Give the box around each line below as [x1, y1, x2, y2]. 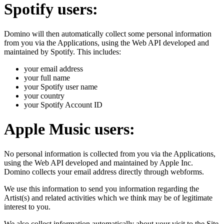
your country [24, 91, 64, 100]
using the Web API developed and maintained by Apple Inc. [4, 158, 193, 167]
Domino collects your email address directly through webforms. [4, 167, 204, 176]
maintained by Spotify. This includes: [4, 47, 121, 56]
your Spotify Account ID [24, 100, 102, 109]
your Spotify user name [24, 82, 97, 91]
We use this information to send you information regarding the [4, 184, 199, 193]
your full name [24, 73, 70, 82]
